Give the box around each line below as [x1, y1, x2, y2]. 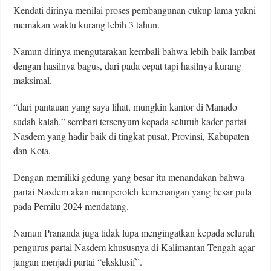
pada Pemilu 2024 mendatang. [13, 199, 129, 212]
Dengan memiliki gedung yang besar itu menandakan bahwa [13, 170, 245, 183]
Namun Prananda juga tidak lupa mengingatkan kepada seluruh [13, 226, 255, 239]
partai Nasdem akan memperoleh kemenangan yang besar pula [13, 184, 252, 198]
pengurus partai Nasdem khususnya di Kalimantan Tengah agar [13, 240, 255, 253]
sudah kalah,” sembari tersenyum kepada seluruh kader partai [13, 114, 247, 128]
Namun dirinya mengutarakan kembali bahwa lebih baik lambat [13, 44, 256, 57]
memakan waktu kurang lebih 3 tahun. [13, 18, 160, 31]
